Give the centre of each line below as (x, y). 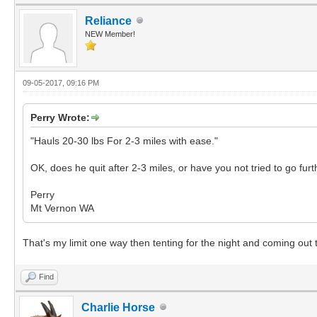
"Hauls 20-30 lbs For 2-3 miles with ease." (124, 140)
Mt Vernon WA (62, 208)
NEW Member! (110, 34)
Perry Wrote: (60, 117)
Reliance (108, 21)
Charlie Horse (118, 307)
